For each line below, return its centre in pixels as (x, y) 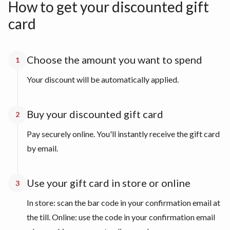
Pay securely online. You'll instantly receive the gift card (123, 134)
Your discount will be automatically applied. (103, 80)
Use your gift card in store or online (109, 183)
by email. (42, 148)
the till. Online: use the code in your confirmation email (121, 217)
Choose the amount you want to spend (114, 60)
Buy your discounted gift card (95, 114)
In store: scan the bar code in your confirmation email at (123, 203)
